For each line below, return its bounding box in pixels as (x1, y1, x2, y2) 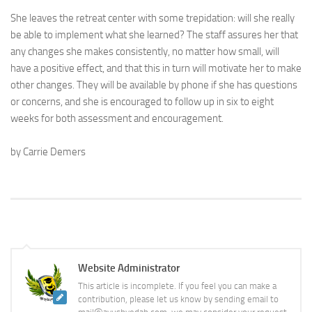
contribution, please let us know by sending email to (78, 294, 279, 304)
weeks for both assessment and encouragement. (10, 112, 224, 125)
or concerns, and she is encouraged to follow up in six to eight (10, 95, 274, 108)
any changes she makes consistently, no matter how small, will (10, 45, 279, 58)
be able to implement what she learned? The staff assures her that (10, 29, 298, 41)
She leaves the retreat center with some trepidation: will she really (10, 12, 295, 24)
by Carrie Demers (10, 146, 86, 158)
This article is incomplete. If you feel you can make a (78, 281, 276, 291)
